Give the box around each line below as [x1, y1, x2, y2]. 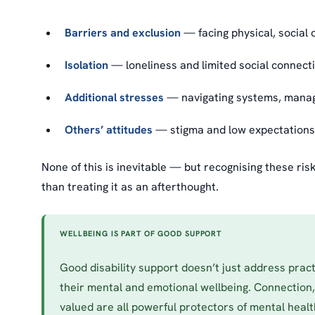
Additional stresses [65, 90, 165, 105]
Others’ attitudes [65, 122, 153, 138]
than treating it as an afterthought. [41, 179, 219, 194]
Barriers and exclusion [65, 25, 181, 41]
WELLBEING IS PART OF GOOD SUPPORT [60, 229, 222, 239]
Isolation [65, 58, 109, 73]
